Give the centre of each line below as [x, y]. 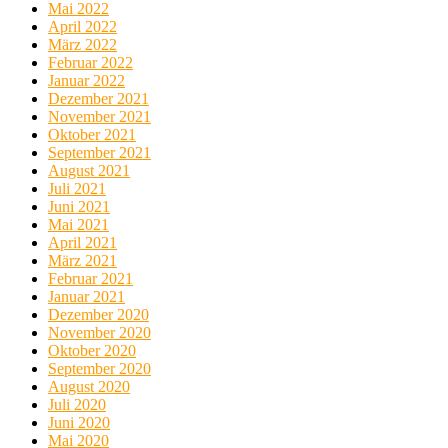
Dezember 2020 [98, 314]
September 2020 [99, 368]
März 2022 [82, 44]
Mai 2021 [78, 224]
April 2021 [82, 242]
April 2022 [82, 26]
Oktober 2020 [92, 350]
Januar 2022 [86, 80]
